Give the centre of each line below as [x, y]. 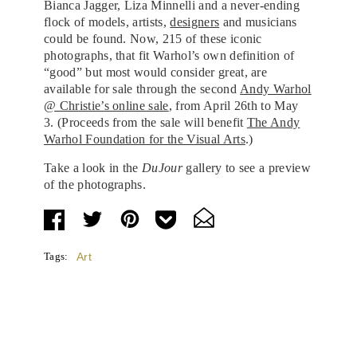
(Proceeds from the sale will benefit [152, 122]
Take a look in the [93, 167]
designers [195, 22]
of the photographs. [95, 184]
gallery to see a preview [247, 167]
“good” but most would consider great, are [156, 72]
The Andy [273, 122]
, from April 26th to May [233, 105]
